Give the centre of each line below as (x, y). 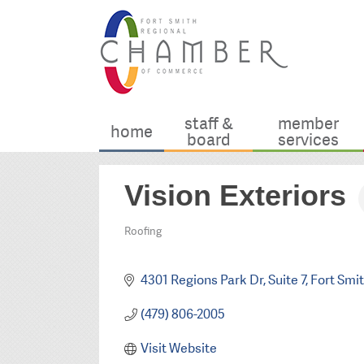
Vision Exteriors (235, 195)
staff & (208, 124)
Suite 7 (286, 280)
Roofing (143, 231)
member (308, 124)
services (308, 140)
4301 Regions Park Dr (201, 280)
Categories (160, 243)
